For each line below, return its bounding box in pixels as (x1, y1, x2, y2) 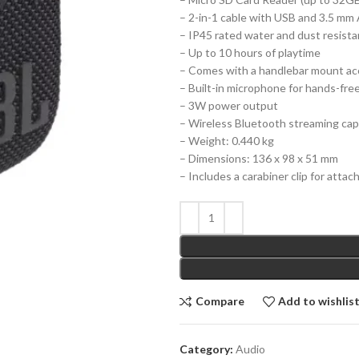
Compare (195, 294, 244, 309)
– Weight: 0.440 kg (179, 133, 274, 147)
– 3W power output (179, 98, 278, 112)
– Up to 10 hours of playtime (179, 45, 321, 59)
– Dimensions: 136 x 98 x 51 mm (179, 151, 338, 165)
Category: (179, 341, 233, 356)
